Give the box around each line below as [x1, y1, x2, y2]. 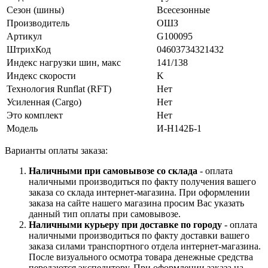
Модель [7, 123, 38, 133]
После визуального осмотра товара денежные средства [29, 251, 253, 262]
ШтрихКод [7, 44, 51, 54]
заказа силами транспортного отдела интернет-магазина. [29, 240, 261, 251]
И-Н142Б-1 [157, 123, 202, 133]
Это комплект [7, 109, 63, 120]
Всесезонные [157, 4, 210, 15]
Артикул [7, 31, 42, 41]
